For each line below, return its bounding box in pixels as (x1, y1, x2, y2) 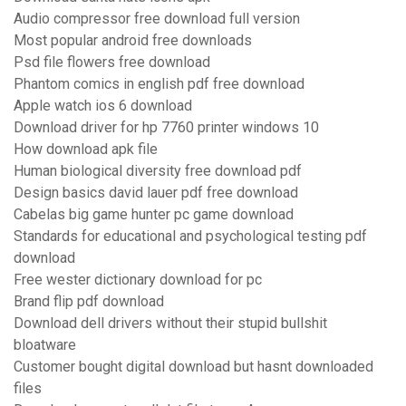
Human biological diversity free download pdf (14, 162, 302, 180)
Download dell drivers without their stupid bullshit (14, 314, 327, 333)
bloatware (14, 336, 76, 354)
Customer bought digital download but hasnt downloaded (14, 358, 373, 376)
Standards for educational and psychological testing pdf (14, 227, 367, 246)
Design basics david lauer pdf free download (14, 184, 298, 202)
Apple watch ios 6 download (14, 97, 192, 115)
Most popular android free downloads (14, 32, 252, 50)
